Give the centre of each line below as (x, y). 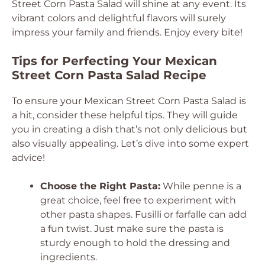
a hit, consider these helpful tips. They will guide (125, 115)
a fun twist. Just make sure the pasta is (132, 229)
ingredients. (69, 257)
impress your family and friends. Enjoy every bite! (127, 32)
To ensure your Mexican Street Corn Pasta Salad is (129, 101)
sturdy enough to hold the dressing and (135, 243)
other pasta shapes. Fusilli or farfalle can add (143, 214)
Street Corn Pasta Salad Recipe (109, 75)
